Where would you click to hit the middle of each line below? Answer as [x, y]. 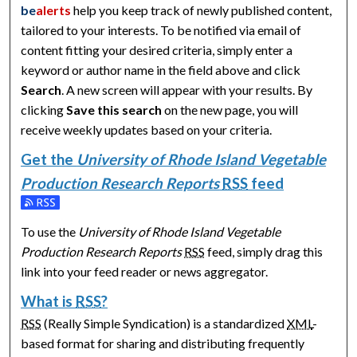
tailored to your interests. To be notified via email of [161, 29]
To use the [50, 231]
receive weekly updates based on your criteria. [147, 129]
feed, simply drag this [264, 251]
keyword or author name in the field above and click [161, 69]
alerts [54, 10]
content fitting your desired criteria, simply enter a [157, 49]
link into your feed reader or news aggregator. [145, 271]
